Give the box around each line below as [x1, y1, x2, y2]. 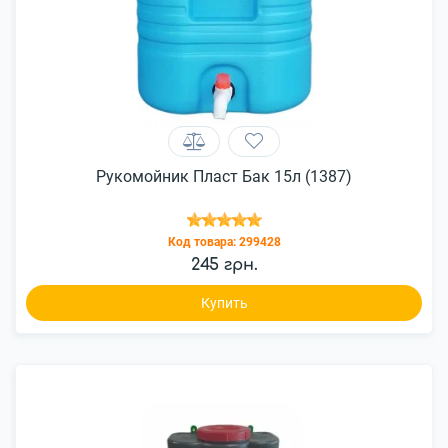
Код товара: [167, 235, 239, 249]
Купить [200, 295, 248, 311]
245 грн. [190, 256, 258, 274]
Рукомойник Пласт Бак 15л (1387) [96, 167, 352, 186]
